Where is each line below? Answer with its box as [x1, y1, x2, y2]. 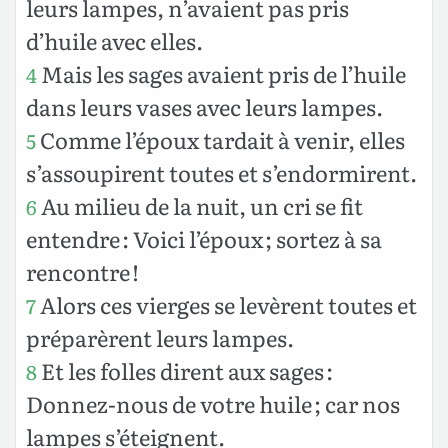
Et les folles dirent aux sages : [37, 353, 333, 387]
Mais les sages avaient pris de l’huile [37, 56, 406, 90]
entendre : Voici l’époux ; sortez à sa [26, 221, 382, 255]
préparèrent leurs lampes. [26, 320, 294, 354]
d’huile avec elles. [26, 23, 203, 57]
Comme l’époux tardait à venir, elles [36, 122, 405, 156]
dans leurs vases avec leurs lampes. [26, 89, 383, 123]
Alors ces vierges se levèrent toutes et [36, 287, 417, 321]
